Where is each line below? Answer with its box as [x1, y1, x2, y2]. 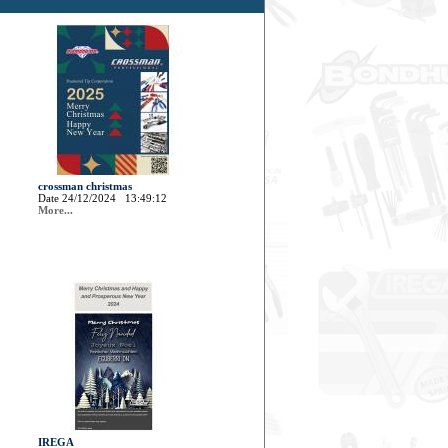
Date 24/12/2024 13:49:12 [38, 192, 167, 204]
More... [38, 204, 73, 216]
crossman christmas [38, 180, 132, 192]
